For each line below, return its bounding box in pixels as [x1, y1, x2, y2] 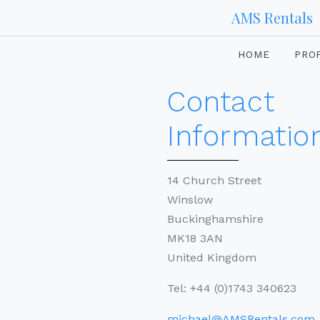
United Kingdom [167, 251, 256, 264]
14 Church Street [167, 174, 261, 187]
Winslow [167, 193, 213, 206]
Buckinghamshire [167, 212, 264, 226]
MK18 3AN [167, 231, 223, 245]
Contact [167, 85, 275, 119]
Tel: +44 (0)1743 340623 [167, 281, 296, 295]
